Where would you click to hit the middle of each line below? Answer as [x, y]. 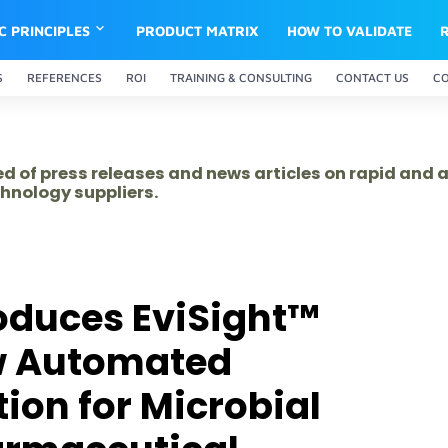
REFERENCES [64, 77]
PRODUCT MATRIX [198, 30]
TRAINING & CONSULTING [241, 77]
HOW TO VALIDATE [350, 30]
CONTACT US [372, 77]
